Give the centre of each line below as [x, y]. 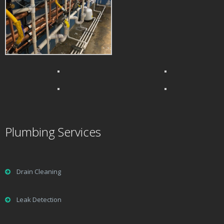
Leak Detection [39, 200]
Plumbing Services [53, 132]
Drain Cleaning [39, 172]
